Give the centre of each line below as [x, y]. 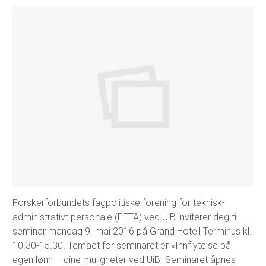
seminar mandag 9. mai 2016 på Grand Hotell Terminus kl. [132, 231]
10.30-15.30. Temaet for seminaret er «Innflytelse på [122, 246]
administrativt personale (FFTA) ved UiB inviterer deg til [125, 217]
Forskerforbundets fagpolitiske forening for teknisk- [119, 203]
